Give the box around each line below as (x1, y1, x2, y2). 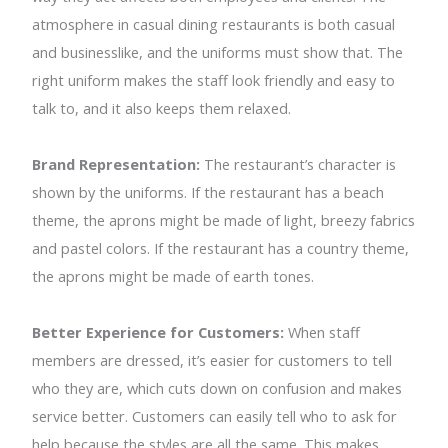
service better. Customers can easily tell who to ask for (32, 405, 398, 426)
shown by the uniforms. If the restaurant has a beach (32, 181, 385, 202)
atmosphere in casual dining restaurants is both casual (32, 13, 396, 34)
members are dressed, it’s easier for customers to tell (32, 349, 393, 370)
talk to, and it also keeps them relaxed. (32, 97, 292, 118)
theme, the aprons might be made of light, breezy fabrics (32, 209, 416, 230)
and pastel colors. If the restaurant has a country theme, (32, 237, 410, 258)
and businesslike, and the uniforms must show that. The (32, 41, 404, 62)
